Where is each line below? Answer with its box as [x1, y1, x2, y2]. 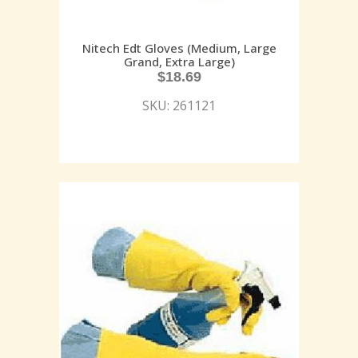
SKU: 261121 [142, 97, 216, 115]
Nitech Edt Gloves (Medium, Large [82, 40, 276, 57]
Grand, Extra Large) [123, 54, 235, 70]
